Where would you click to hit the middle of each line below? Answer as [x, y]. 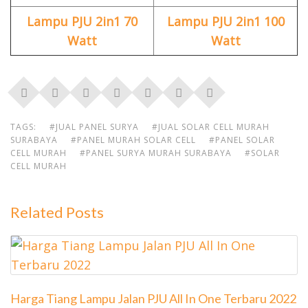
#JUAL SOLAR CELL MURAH [211, 127]
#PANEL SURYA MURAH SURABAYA [156, 153]
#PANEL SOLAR [242, 140]
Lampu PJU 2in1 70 [82, 22]
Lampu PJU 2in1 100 [225, 22]
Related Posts [57, 212]
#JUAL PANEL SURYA [94, 127]
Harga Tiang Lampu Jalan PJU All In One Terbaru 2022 [153, 299]
